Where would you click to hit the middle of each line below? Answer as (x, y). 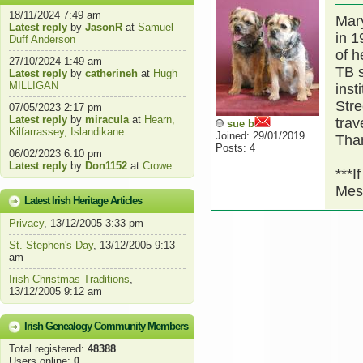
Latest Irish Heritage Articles (83, 201)
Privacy (26, 223)
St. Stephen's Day (51, 245)
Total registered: (48, 349)
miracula (107, 120)
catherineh (111, 73)
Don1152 (106, 166)
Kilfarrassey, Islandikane (66, 132)
